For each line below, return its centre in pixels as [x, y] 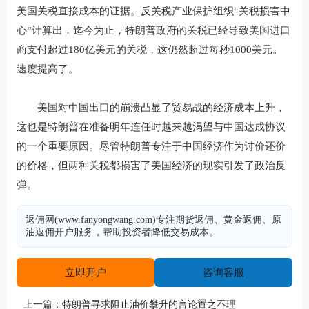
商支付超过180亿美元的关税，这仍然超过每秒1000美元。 [150, 50]
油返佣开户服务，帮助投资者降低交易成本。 [122, 232]
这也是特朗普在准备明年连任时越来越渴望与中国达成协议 [151, 127]
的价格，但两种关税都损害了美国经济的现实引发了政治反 [151, 166]
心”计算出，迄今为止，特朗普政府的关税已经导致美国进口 [153, 30]
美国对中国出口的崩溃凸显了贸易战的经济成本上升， [151, 108]
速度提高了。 [48, 69]
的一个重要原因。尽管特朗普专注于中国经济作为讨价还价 [151, 146]
